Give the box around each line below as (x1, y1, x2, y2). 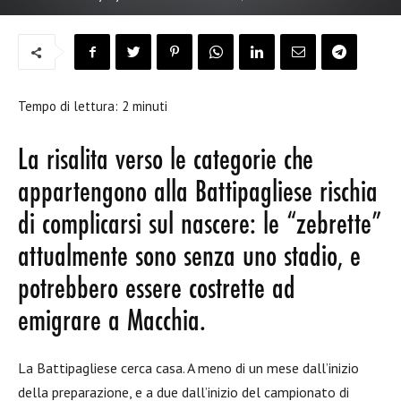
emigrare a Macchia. (18, 306, 206, 338)
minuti (132, 98, 167, 115)
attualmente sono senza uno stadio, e (18, 242, 361, 274)
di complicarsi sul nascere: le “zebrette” (18, 209, 381, 242)
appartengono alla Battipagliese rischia (18, 177, 378, 209)
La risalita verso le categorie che (18, 145, 313, 177)
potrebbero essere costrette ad (18, 274, 295, 306)
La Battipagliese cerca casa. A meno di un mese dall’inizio (18, 359, 359, 377)
